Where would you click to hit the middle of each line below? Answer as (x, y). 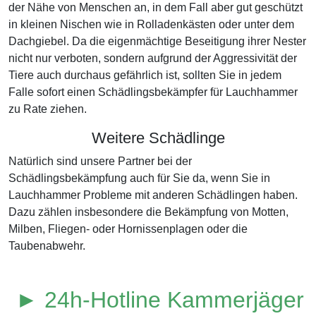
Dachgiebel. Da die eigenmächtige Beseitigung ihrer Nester (157, 41)
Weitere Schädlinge (158, 138)
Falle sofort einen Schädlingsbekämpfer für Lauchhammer (153, 92)
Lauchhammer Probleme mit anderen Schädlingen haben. (153, 195)
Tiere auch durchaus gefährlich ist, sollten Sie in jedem (145, 75)
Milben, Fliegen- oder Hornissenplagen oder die (128, 229)
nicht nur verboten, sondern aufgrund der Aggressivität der (153, 58)
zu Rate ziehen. (48, 109)
